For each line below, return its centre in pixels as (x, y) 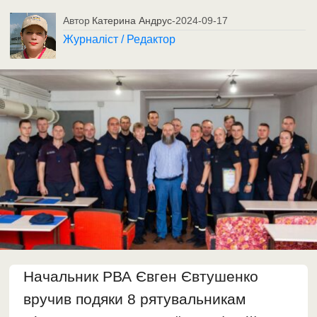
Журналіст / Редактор (120, 39)
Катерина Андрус (132, 20)
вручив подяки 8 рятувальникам (135, 299)
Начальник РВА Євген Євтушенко (141, 276)
